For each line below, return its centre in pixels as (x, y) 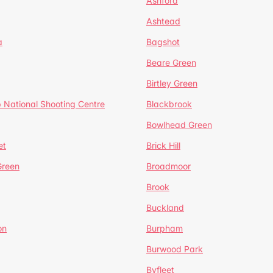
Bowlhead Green (179, 125)
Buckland (165, 207)
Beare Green (171, 62)
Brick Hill (163, 145)
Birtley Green (172, 83)
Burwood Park (175, 249)
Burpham (165, 228)
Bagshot (163, 42)
